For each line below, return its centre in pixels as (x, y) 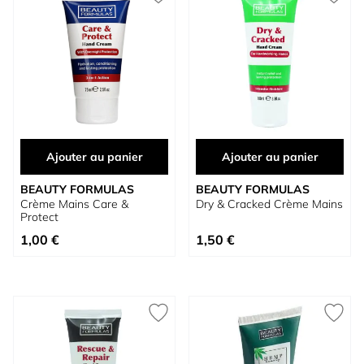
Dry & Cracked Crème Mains (269, 204)
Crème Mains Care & (74, 204)
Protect (39, 217)
